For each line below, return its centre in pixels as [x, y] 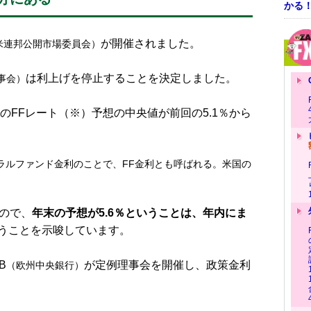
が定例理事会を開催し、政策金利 [167, 265]
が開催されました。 [151, 43]
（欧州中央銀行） [45, 265]
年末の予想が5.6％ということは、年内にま [140, 213]
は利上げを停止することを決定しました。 [131, 78]
